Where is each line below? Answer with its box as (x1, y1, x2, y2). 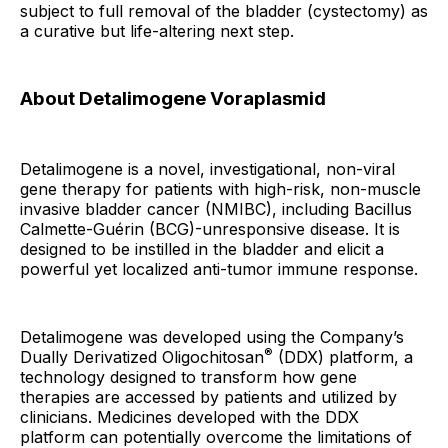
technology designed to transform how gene (20, 367, 357, 388)
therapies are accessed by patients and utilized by (20, 387, 397, 408)
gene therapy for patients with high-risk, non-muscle (20, 179, 421, 200)
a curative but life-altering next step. (20, 20, 294, 41)
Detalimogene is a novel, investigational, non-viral (20, 159, 395, 180)
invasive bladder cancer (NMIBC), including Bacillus (20, 199, 412, 220)
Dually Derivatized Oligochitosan (20, 347, 264, 368)
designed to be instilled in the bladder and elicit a (20, 239, 384, 260)
